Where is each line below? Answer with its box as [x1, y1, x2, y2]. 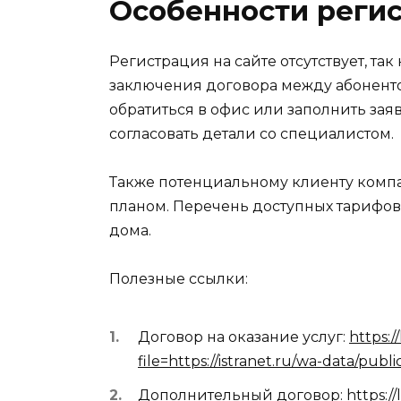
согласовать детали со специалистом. [109, 124, 394, 142]
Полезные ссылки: [109, 269, 248, 287]
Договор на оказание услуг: [138, 328, 349, 346]
